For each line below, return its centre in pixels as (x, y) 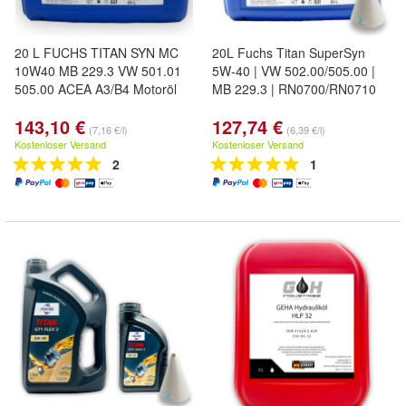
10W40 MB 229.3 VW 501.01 (98, 71)
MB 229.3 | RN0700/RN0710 (294, 89)
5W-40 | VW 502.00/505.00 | (294, 71)
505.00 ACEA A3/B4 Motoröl (96, 89)
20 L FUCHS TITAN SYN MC (97, 53)
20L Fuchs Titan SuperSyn (289, 53)
